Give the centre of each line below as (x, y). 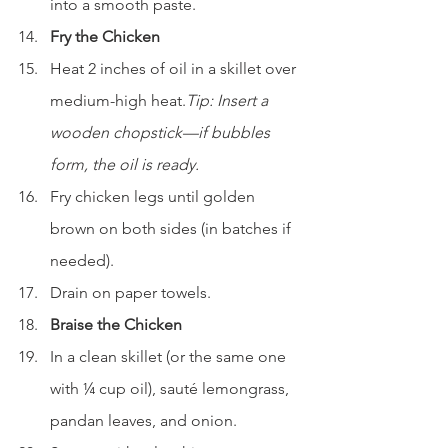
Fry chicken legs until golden (154, 196)
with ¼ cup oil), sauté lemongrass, (171, 388)
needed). (82, 260)
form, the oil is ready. (124, 164)
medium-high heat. (118, 100)
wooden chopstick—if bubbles (162, 132)
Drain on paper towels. (130, 292)
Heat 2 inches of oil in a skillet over (175, 68)
